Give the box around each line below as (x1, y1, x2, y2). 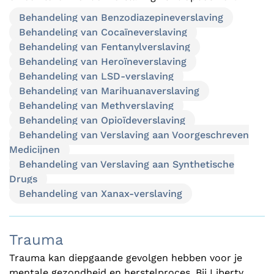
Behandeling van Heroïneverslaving (19, 55, 187, 67)
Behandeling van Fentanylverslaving (19, 40, 190, 53)
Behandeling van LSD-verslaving (19, 70, 174, 82)
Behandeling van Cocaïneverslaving (19, 26, 187, 38)
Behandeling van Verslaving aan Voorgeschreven (19, 128, 249, 141)
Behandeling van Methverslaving (19, 99, 174, 111)
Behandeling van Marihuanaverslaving (19, 84, 199, 97)
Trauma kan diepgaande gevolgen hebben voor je (9, 251, 242, 264)
